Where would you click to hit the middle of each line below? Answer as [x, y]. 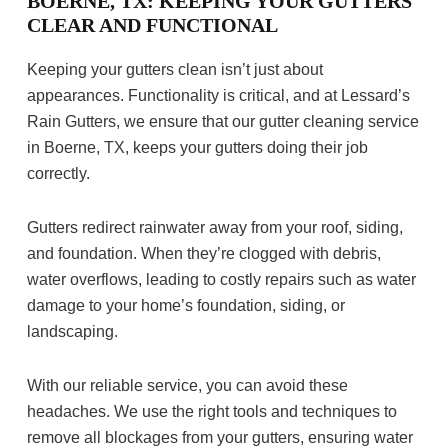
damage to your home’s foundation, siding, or [186, 306]
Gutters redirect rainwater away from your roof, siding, [215, 228]
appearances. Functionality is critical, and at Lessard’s [218, 96]
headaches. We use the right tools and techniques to [212, 412]
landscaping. [72, 332]
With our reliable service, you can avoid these [187, 386]
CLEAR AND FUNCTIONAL [152, 25]
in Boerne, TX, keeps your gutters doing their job [197, 148]
